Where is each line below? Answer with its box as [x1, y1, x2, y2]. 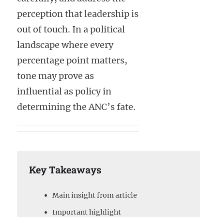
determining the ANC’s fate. [17, 101, 136, 113]
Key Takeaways [29, 163, 101, 176]
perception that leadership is [17, 8, 139, 20]
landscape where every [17, 39, 113, 51]
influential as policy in [17, 86, 111, 97]
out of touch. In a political [17, 24, 125, 35]
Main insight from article [52, 191, 137, 200]
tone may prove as [17, 70, 94, 82]
